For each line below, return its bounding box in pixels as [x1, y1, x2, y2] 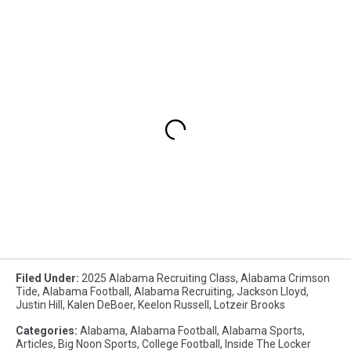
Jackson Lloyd [237, 285, 306, 299]
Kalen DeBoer [67, 299, 133, 312]
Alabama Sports [222, 324, 302, 338]
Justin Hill [16, 299, 63, 312]
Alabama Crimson [241, 272, 330, 285]
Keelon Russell [138, 299, 209, 312]
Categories [16, 324, 74, 338]
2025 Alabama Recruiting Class [81, 272, 236, 285]
